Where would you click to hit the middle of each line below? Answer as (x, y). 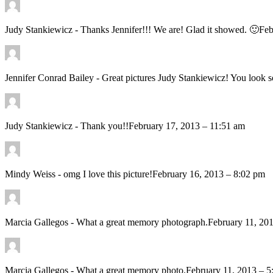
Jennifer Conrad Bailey (51, 78)
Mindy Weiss (31, 174)
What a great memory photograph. (142, 222)
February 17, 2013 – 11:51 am (187, 126)
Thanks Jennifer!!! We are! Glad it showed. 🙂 (170, 30)
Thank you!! (105, 126)
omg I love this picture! (108, 174)
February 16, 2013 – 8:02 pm (209, 174)
